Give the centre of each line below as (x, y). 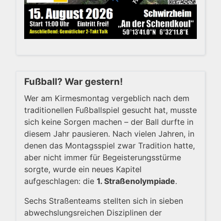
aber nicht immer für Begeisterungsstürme (103, 157)
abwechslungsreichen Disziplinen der (93, 212)
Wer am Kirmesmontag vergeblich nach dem (107, 98)
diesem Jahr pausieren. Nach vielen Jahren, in (109, 133)
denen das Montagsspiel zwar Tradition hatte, (110, 145)
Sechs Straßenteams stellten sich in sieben (104, 201)
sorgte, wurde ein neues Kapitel (83, 169)
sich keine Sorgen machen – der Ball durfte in (109, 122)
